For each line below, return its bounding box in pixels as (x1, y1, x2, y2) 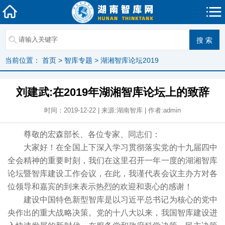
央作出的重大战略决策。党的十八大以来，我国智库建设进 (8, 208, 217, 217)
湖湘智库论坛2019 (100, 56, 159, 64)
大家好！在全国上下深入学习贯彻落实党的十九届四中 (24, 143, 217, 152)
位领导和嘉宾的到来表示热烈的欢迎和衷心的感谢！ (8, 182, 192, 191)
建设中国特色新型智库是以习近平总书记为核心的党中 (24, 195, 217, 204)
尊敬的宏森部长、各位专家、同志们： (24, 130, 160, 139)
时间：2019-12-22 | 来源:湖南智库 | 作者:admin (44, 106, 181, 114)
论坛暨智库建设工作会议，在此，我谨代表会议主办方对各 (8, 169, 217, 178)
